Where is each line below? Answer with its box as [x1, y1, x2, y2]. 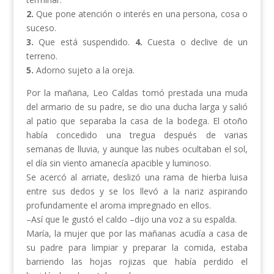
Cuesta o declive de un [142, 36, 248, 48]
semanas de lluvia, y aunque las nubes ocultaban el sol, [26, 143, 248, 155]
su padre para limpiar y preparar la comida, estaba [26, 242, 248, 254]
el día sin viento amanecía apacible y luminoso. [26, 157, 211, 169]
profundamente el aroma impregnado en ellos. [26, 199, 211, 212]
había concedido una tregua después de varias [26, 129, 248, 141]
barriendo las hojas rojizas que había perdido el [26, 256, 248, 268]
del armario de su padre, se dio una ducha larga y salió [26, 101, 248, 113]
